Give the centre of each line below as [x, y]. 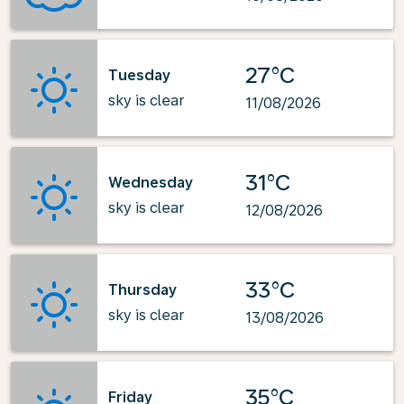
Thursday [142, 289]
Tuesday [139, 75]
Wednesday [151, 182]
